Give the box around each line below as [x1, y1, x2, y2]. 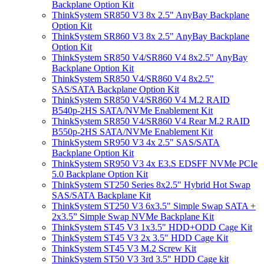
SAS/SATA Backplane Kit [52, 190, 151, 200]
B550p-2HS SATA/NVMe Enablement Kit [52, 127, 213, 137]
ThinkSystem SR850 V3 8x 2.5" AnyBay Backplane [52, 10, 249, 20]
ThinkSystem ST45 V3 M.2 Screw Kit [52, 243, 196, 253]
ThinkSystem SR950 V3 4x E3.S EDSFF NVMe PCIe [52, 159, 258, 169]
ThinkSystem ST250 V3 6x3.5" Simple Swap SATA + [52, 201, 256, 211]
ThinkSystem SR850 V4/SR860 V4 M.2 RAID [52, 95, 230, 105]
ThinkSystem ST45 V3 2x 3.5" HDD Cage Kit [52, 233, 228, 243]
